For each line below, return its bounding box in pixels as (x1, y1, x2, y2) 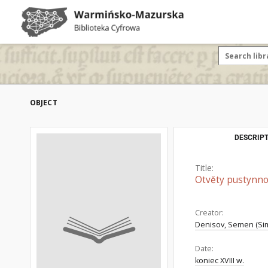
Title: (195, 162, 214, 173)
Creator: (195, 208, 224, 218)
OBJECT (30, 98, 57, 108)
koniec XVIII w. (195, 255, 244, 266)
